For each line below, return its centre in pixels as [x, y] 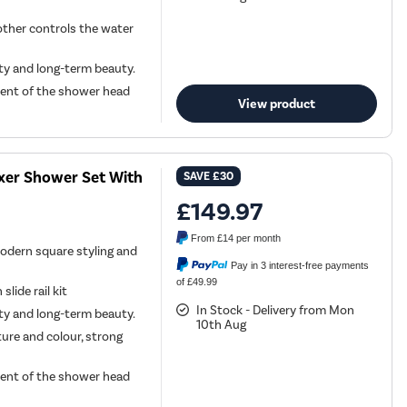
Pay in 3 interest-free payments [300, 265]
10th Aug [222, 324]
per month [258, 238]
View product [277, 103]
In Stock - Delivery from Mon [276, 310]
